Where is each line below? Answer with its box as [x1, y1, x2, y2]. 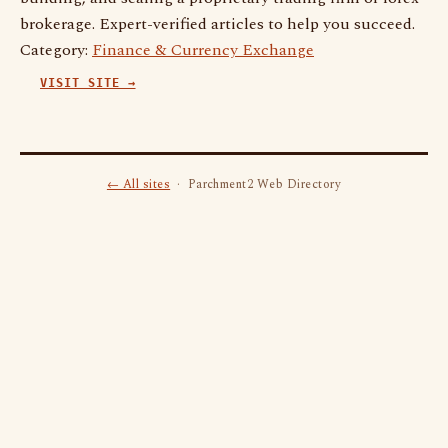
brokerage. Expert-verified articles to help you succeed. [20, 12, 415, 36]
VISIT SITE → [40, 76, 136, 90]
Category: [20, 38, 92, 62]
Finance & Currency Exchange [92, 38, 314, 62]
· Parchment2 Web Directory [170, 175, 342, 194]
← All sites [106, 175, 171, 194]
